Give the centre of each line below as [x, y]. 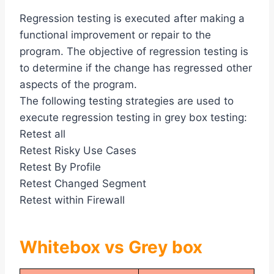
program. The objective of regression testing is [134, 52]
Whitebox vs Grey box [111, 247]
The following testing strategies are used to [127, 101]
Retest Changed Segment [83, 184]
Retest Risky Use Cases [78, 151]
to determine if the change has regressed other [136, 68]
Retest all [43, 134]
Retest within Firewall [72, 200]
